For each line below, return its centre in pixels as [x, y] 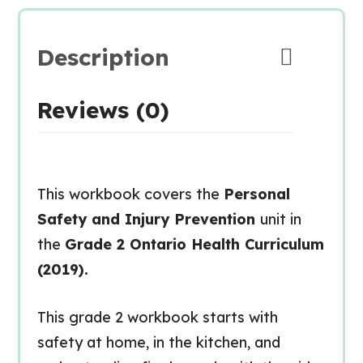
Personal [256, 194]
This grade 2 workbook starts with [157, 317]
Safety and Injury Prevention [148, 219]
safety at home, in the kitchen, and [158, 342]
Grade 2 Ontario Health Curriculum [194, 244]
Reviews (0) [103, 110]
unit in [280, 219]
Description [103, 57]
